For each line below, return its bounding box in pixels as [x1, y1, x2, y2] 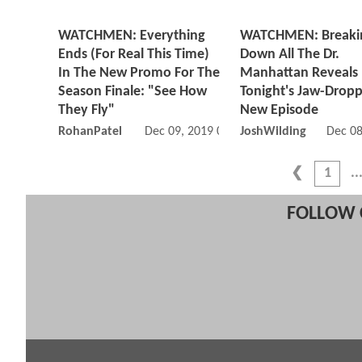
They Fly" [58, 103, 115, 119]
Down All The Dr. [240, 47, 339, 63]
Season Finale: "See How [58, 84, 207, 100]
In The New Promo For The [58, 65, 220, 82]
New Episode [240, 103, 318, 119]
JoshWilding [240, 125, 306, 139]
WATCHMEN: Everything [58, 28, 205, 44]
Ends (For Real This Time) [58, 47, 209, 63]
